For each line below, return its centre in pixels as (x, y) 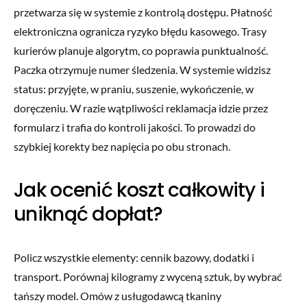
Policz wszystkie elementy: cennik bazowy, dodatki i (134, 257)
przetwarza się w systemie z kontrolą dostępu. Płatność (143, 12)
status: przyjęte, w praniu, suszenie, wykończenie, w (134, 88)
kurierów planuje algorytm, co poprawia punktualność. (141, 50)
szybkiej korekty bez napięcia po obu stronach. (122, 146)
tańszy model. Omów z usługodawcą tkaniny (118, 295)
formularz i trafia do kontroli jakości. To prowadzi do (135, 127)
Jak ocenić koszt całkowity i (139, 190)
